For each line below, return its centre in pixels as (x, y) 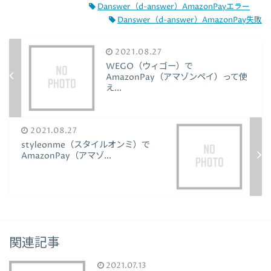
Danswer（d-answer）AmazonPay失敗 (190, 20)
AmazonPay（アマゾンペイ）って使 (176, 77)
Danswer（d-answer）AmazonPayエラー (174, 7)
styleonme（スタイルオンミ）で (86, 145)
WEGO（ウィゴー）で (149, 66)
